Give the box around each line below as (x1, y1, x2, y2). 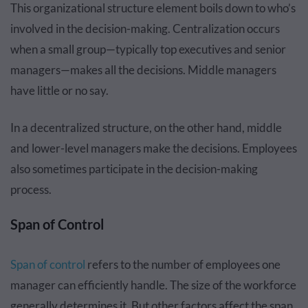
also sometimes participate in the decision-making (10, 162, 258, 176)
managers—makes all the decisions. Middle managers (10, 63, 276, 77)
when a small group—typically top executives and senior (10, 42, 286, 56)
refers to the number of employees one (85, 257, 280, 272)
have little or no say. (10, 83, 109, 98)
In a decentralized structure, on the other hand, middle (10, 120, 282, 135)
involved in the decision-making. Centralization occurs (10, 21, 280, 36)
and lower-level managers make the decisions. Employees (10, 141, 297, 155)
